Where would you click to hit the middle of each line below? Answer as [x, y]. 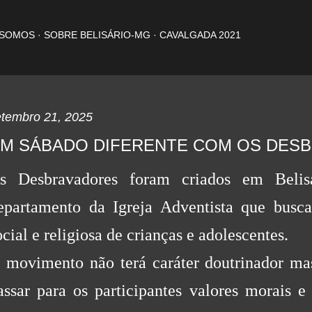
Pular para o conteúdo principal [156, 17]
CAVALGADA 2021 [200, 35]
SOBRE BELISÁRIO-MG [97, 35]
